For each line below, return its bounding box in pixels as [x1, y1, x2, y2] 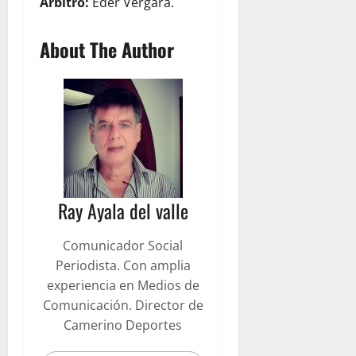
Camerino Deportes [64, 316, 183, 334]
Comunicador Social [63, 237, 184, 254]
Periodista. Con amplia [55, 257, 191, 274]
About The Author [40, 35, 174, 64]
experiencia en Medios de [46, 277, 199, 294]
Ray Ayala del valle [57, 196, 188, 225]
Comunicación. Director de [42, 296, 203, 314]
